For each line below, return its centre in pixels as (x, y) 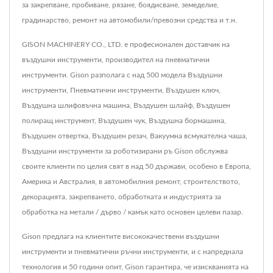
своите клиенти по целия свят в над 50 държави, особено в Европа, (136, 166)
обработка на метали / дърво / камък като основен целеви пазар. (133, 212)
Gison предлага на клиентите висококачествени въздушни (121, 236)
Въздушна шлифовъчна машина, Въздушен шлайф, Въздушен (126, 105)
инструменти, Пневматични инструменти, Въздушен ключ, (121, 90)
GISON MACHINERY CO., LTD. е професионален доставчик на (126, 44)
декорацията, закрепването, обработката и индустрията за (122, 197)
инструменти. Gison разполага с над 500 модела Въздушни (122, 75)
